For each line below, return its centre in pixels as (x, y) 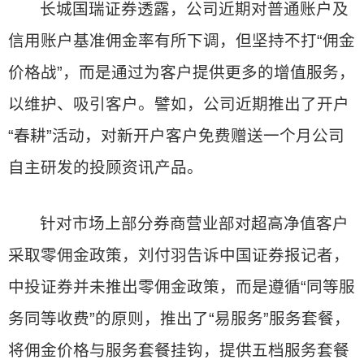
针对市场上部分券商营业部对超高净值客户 (195, 223)
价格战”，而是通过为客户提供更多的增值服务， (182, 72)
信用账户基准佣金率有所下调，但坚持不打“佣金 (182, 41)
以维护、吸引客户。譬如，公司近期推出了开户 (179, 104)
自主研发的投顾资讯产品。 (106, 167)
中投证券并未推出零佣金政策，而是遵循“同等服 (182, 287)
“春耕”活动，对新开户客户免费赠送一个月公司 (176, 136)
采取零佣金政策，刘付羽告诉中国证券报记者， (179, 255)
